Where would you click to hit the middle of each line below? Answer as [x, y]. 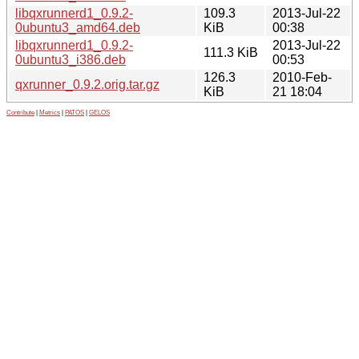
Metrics [50, 112]
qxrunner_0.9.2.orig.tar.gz [87, 84]
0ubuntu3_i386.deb [71, 59]
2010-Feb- [302, 77]
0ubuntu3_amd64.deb [78, 27]
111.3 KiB [231, 52]
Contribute [20, 112]
